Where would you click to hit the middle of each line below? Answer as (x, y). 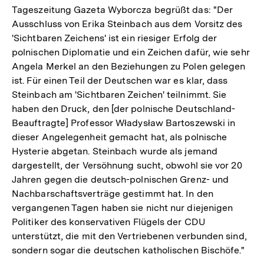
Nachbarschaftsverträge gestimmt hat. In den (113, 193)
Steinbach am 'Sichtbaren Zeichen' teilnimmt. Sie (119, 94)
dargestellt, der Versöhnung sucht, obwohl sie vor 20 (127, 165)
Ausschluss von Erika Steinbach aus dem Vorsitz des (127, 24)
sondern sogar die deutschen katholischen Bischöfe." (128, 250)
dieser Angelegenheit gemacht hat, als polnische (120, 137)
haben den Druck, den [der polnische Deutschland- (124, 108)
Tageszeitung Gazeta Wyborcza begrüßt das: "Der (123, 9)
